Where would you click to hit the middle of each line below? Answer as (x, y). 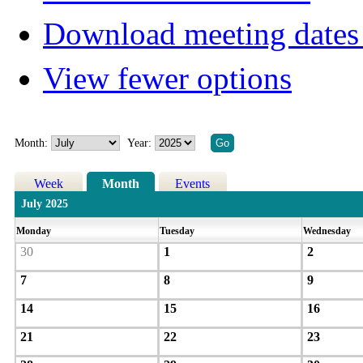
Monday (34, 231)
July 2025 (44, 204)
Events (193, 184)
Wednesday (328, 231)
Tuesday (178, 231)
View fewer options (167, 79)
